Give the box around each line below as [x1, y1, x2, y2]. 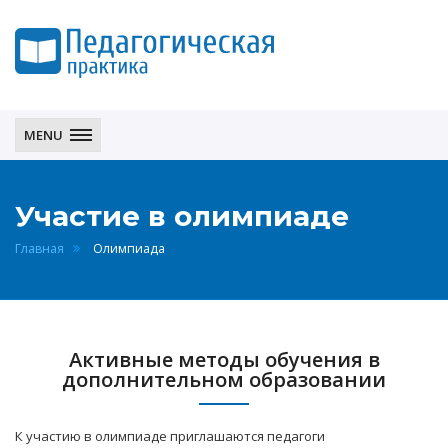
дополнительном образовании [62, 366, 386, 393]
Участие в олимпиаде [15, 199, 349, 233]
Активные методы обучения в [68, 346, 380, 373]
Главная [15, 240, 64, 257]
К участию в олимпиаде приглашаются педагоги [15, 427, 325, 445]
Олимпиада [93, 240, 165, 257]
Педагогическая [14, 79, 117, 97]
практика [14, 101, 75, 119]
